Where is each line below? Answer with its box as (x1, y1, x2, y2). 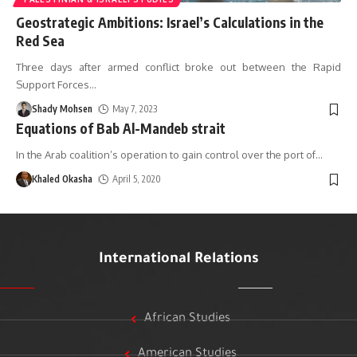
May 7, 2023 (112, 103, 158, 116)
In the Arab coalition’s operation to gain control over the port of (16, 148, 316, 162)
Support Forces (16, 78, 89, 92)
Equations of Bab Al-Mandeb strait (16, 120, 226, 138)
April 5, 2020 (112, 173, 162, 186)
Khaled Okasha (32, 173, 92, 186)
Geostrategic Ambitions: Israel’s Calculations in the (16, 14, 324, 32)
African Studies (144, 312, 231, 327)
